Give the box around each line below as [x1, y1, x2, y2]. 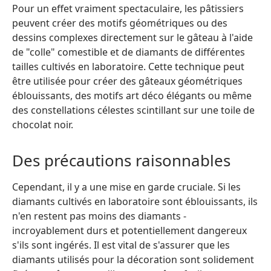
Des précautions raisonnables [12, 149, 230, 171]
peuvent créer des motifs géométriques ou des [12, 16, 227, 30]
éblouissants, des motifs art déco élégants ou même [12, 88, 252, 102]
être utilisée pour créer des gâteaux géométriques [12, 74, 243, 88]
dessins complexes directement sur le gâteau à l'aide [12, 30, 253, 44]
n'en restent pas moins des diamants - [12, 209, 186, 223]
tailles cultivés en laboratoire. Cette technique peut [12, 59, 244, 73]
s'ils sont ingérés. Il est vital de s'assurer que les [12, 238, 230, 252]
